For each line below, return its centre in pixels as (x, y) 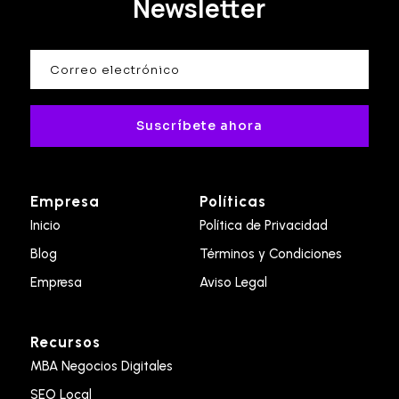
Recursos (65, 342)
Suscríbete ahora (199, 125)
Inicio (45, 225)
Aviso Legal (233, 282)
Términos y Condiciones (270, 253)
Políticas (232, 201)
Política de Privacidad (263, 225)
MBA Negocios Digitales (101, 366)
